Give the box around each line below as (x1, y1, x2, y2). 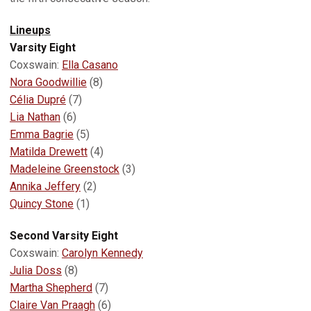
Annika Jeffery (10, 180, 81, 193)
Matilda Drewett (10, 145, 87, 158)
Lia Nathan (10, 110, 60, 124)
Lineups (10, 24, 51, 37)
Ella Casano (62, 58, 118, 72)
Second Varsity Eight (10, 229, 118, 242)
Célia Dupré (10, 93, 66, 106)
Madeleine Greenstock (10, 162, 119, 176)
